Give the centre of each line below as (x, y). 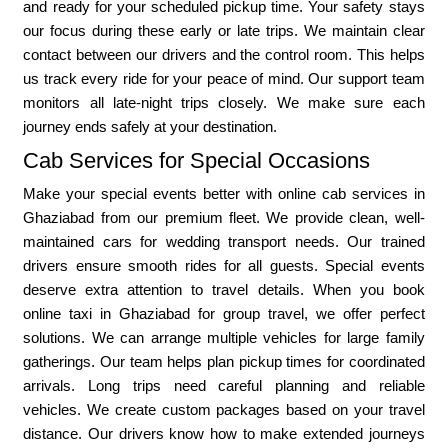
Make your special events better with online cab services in (224, 194)
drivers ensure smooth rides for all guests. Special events (224, 266)
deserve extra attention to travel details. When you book (224, 290)
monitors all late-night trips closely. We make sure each (224, 103)
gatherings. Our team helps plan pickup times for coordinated (224, 362)
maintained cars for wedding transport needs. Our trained (224, 242)
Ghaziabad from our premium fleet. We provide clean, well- (224, 218)
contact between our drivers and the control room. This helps (224, 55)
